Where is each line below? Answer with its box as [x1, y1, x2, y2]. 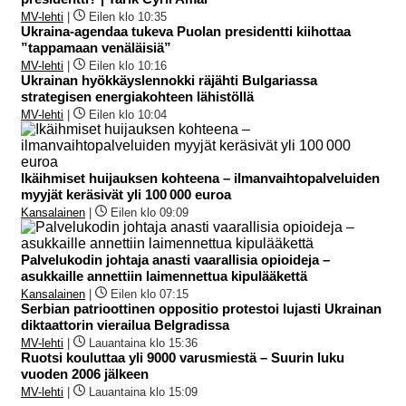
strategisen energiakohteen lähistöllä [21, 88, 254, 104]
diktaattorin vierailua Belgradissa [21, 316, 229, 333]
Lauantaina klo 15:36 [89, 335, 198, 350]
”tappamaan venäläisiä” [21, 39, 171, 55]
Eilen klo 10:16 [89, 58, 167, 72]
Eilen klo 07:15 [111, 286, 188, 301]
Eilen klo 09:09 [111, 205, 188, 219]
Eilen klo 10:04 [89, 107, 167, 121]
